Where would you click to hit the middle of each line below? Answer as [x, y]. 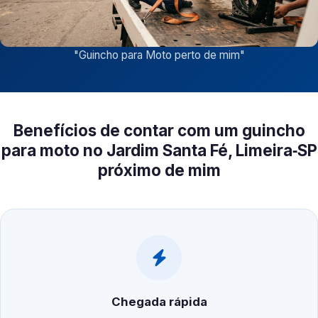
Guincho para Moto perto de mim [159, 55]
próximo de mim [159, 170]
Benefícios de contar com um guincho [159, 131]
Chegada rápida [159, 302]
